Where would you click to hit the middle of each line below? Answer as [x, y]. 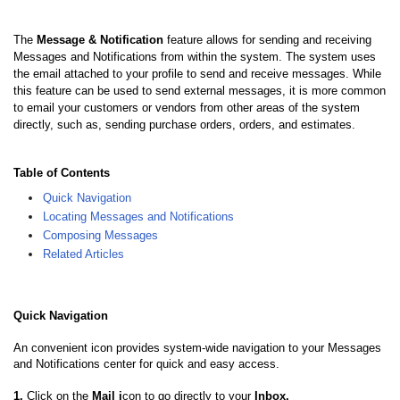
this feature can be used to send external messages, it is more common [200, 91]
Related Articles [83, 254]
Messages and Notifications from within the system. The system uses [195, 57]
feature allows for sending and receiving [267, 40]
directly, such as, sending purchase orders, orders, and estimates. [186, 125]
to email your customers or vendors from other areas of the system [187, 108]
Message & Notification [100, 40]
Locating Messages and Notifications [138, 217]
